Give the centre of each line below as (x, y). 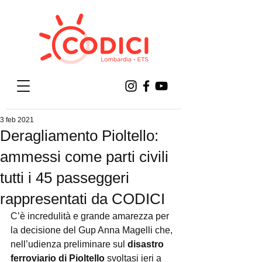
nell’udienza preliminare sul (69, 244)
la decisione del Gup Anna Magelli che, (93, 230)
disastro (147, 244)
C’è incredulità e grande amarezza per (91, 216)
